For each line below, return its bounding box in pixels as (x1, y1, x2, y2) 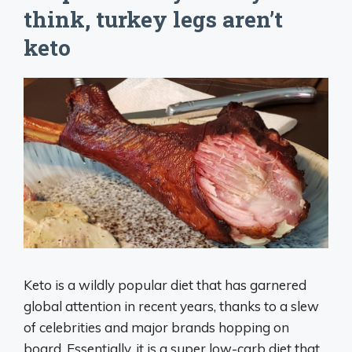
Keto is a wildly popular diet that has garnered (24, 276, 306, 293)
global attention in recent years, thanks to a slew (24, 297, 319, 314)
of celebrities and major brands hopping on (24, 318, 289, 335)
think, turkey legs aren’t (24, 4, 283, 34)
